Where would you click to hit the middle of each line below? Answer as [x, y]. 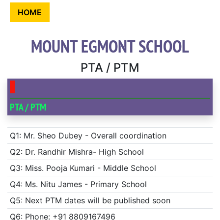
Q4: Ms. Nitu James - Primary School [78, 184]
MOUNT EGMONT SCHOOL [110, 46]
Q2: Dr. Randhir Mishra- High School [77, 152]
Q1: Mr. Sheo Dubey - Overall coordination [88, 136]
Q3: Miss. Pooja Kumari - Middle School [83, 168]
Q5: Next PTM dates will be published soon [90, 200]
